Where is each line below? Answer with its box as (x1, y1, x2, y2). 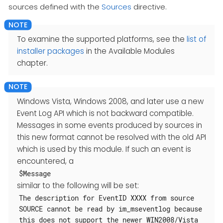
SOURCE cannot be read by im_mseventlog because (18, 204, 202, 214)
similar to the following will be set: (17, 180, 139, 191)
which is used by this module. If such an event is (17, 143, 191, 154)
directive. (131, 1, 167, 12)
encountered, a (17, 155, 74, 166)
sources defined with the (8, 1, 102, 12)
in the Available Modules (84, 45, 175, 56)
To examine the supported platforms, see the (17, 33, 187, 44)
